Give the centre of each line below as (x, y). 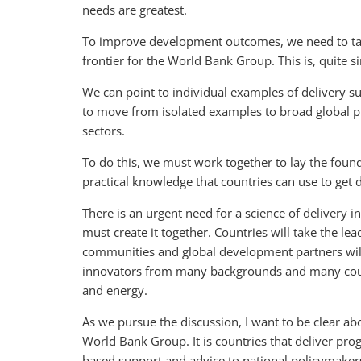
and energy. (115, 290)
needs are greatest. (135, 10)
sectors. (104, 131)
